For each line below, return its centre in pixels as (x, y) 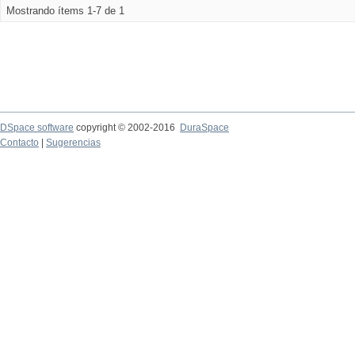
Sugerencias (73, 143)
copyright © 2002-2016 (127, 128)
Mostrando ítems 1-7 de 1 (65, 11)
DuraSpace (204, 128)
